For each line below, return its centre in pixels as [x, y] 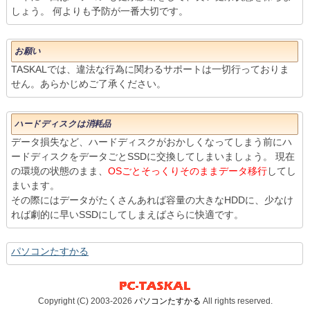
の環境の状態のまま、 [60, 171]
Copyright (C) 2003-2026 [86, 301]
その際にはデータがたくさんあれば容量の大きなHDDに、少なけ [152, 200]
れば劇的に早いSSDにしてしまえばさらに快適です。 [127, 215]
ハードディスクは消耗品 [63, 124]
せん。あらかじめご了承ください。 [89, 84]
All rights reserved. [236, 301]
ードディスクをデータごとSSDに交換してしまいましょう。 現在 [153, 157]
